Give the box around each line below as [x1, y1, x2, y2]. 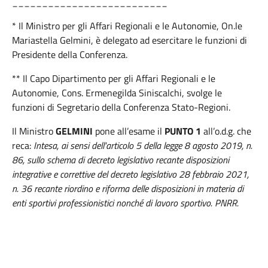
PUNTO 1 [162, 124, 201, 138]
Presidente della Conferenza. [12, 47, 127, 62]
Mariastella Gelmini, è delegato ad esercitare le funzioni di [12, 33, 247, 47]
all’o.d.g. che [201, 124, 251, 138]
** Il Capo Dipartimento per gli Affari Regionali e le [12, 71, 215, 86]
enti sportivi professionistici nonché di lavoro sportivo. [12, 196, 215, 210]
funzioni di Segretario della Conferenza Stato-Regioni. [12, 100, 230, 114]
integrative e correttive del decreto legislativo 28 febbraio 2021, [12, 167, 249, 181]
